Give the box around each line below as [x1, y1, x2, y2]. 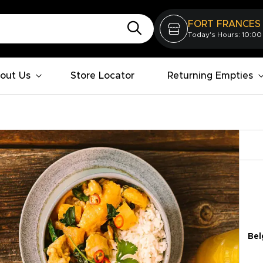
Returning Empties [167, 71, 253, 80]
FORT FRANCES [188, 19, 261, 29]
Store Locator [70, 71, 134, 80]
